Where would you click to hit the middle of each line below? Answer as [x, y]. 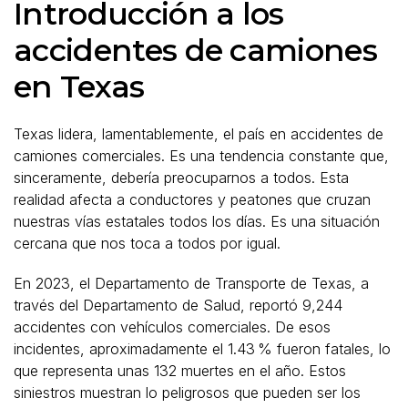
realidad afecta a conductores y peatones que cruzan [192, 199]
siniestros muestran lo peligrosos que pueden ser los [187, 392]
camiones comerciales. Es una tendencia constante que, [201, 155]
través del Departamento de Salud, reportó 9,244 [178, 305]
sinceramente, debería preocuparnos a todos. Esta [181, 177]
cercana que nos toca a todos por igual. [147, 243]
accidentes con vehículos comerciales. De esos [172, 326]
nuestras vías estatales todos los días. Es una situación [197, 221]
